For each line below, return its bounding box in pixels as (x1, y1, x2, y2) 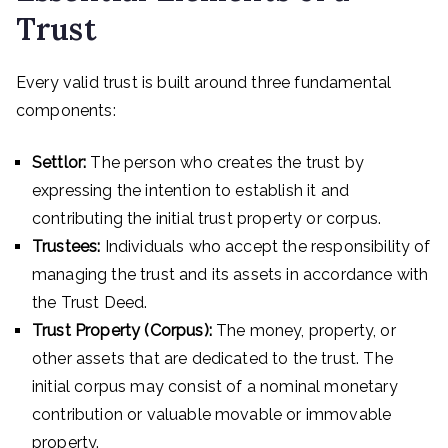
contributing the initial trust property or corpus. (32, 209, 382, 228)
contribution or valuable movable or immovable (32, 405, 392, 424)
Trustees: (32, 237, 101, 256)
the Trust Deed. (32, 293, 148, 312)
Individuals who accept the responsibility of (100, 237, 431, 256)
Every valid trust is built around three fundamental (16, 73, 392, 92)
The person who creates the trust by (86, 153, 365, 172)
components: (16, 101, 116, 120)
